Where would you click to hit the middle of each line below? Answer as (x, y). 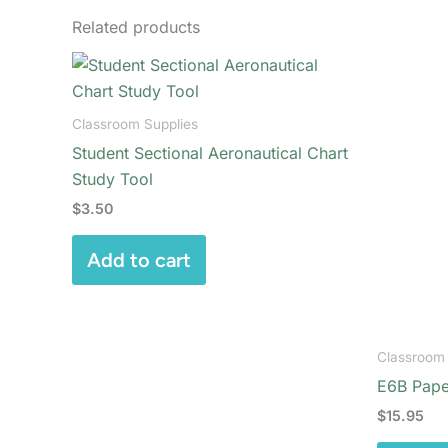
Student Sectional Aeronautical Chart (210, 153)
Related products (136, 27)
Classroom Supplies (135, 124)
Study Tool (112, 179)
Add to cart (139, 260)
